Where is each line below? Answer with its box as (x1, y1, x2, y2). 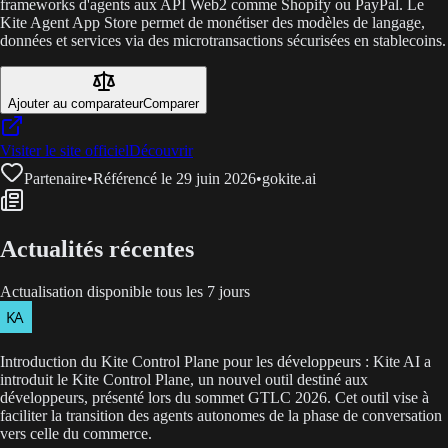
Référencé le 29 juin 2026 (93, 170, 256, 188)
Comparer (143, 96, 199, 112)
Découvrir (129, 142, 193, 160)
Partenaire (24, 170, 87, 188)
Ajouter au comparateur (8, 96, 143, 112)
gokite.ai (262, 170, 316, 188)
